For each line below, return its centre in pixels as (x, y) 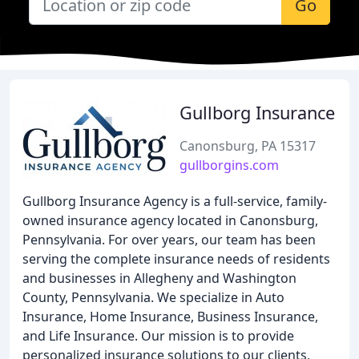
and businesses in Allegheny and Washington (159, 278)
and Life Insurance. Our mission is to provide (158, 336)
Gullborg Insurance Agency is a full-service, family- (175, 201)
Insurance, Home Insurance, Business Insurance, (170, 317)
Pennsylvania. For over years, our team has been (169, 240)
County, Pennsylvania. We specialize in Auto (153, 297)
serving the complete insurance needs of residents (176, 259)
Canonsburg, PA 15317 (248, 146)
